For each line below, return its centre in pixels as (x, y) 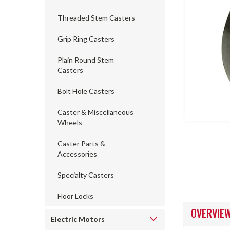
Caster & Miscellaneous (95, 112)
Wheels (70, 122)
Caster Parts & (81, 143)
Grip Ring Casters (86, 39)
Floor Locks (75, 196)
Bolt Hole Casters (86, 91)
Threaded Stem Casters (96, 18)
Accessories (77, 154)
